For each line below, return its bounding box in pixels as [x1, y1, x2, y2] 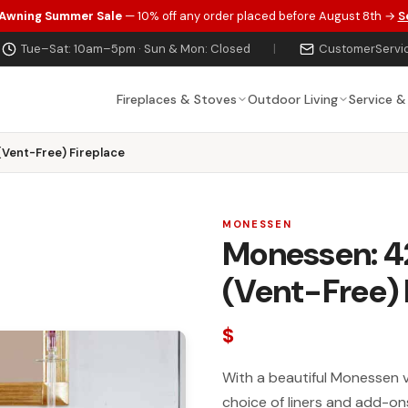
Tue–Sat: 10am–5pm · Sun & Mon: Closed [20, 41, 250, 56]
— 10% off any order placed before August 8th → [121, 8, 398, 24]
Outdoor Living [247, 90, 338, 107]
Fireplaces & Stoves [116, 90, 237, 107]
